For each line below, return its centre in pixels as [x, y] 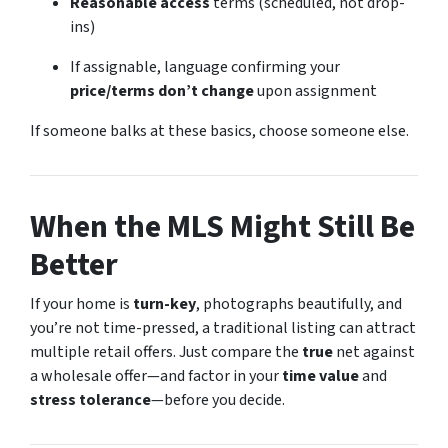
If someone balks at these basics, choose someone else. [219, 130]
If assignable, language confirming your [205, 66]
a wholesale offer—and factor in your [156, 375]
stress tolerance [90, 399]
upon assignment [315, 90]
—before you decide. [218, 399]
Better [74, 264]
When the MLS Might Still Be [222, 226]
